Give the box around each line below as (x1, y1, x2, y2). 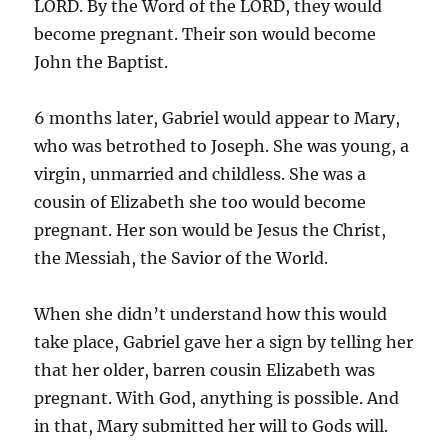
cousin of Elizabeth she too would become (34, 191, 367, 212)
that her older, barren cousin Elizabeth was (34, 359, 376, 380)
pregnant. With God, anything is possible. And (34, 387, 400, 408)
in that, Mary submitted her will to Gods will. (34, 415, 389, 436)
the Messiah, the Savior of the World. (34, 247, 329, 268)
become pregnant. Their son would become (34, 23, 377, 44)
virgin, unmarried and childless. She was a (34, 163, 367, 184)
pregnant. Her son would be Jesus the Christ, (34, 219, 387, 240)
